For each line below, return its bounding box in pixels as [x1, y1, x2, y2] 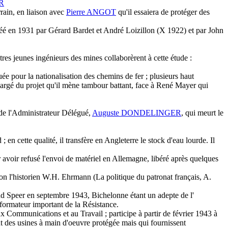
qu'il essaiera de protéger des [116, 8, 210, 17]
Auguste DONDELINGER [92, 108, 181, 118]
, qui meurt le [181, 108, 223, 118]
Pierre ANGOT [66, 8, 116, 17]
